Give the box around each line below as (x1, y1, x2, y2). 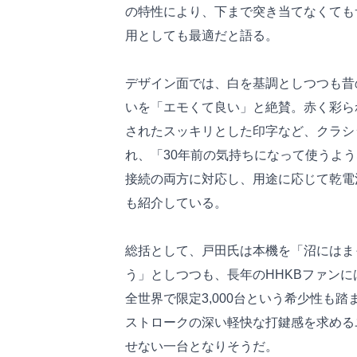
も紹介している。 (125, 195, 227, 210)
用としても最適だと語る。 (125, 28, 278, 42)
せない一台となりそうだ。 (125, 339, 278, 353)
